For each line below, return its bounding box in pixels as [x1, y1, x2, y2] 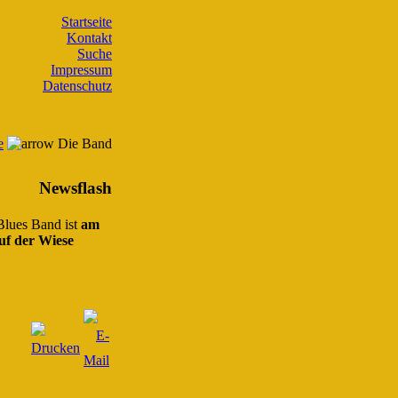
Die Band [54, 136, 112, 151]
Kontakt [67, 30, 112, 45]
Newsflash [39, 178, 112, 197]
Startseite [61, 14, 112, 29]
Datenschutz [43, 78, 112, 93]
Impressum [51, 62, 112, 77]
